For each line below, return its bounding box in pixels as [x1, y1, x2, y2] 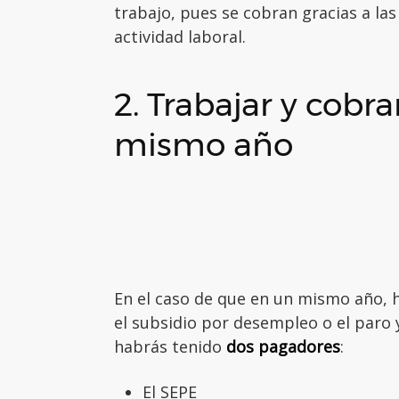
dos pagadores [226, 335, 340, 357]
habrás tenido [114, 335, 226, 357]
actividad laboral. [114, 25, 246, 47]
